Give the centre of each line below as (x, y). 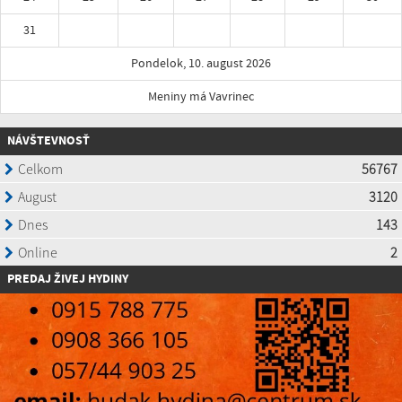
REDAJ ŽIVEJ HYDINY (71, 280)
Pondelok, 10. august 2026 (201, 64)
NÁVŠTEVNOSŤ (48, 141)
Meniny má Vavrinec (201, 97)
